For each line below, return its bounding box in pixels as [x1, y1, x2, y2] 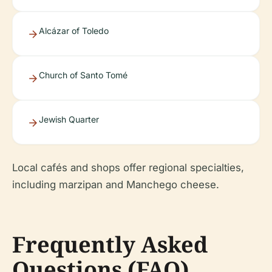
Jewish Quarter [39, 114, 99, 124]
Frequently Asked [12, 229, 208, 259]
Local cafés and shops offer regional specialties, [12, 161, 244, 174]
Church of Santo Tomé [39, 70, 127, 80]
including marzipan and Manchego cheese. [12, 178, 219, 191]
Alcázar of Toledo [39, 25, 109, 36]
